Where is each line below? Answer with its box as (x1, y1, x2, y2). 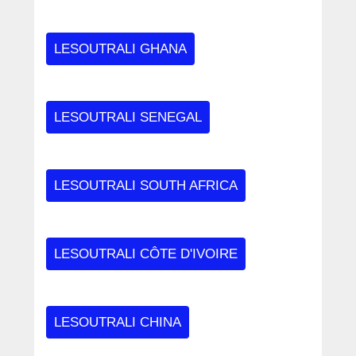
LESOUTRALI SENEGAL (53, 109, 202, 125)
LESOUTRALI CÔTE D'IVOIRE (53, 246, 238, 261)
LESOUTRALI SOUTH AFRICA (53, 177, 238, 193)
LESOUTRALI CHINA (53, 314, 181, 330)
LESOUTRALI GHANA (53, 41, 187, 56)
